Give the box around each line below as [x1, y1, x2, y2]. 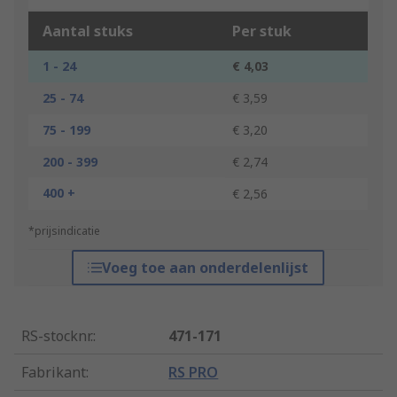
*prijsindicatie [28, 223, 100, 239]
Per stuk [232, 21, 292, 42]
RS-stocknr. [21, 326, 93, 346]
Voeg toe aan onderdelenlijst [102, 258, 309, 278]
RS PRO [168, 362, 219, 383]
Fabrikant [21, 362, 86, 383]
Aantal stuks [43, 21, 133, 42]
